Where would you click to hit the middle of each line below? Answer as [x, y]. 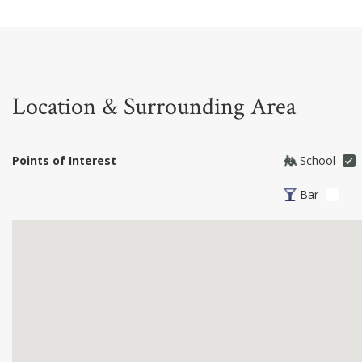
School [318, 161]
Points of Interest [64, 161]
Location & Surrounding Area [154, 107]
